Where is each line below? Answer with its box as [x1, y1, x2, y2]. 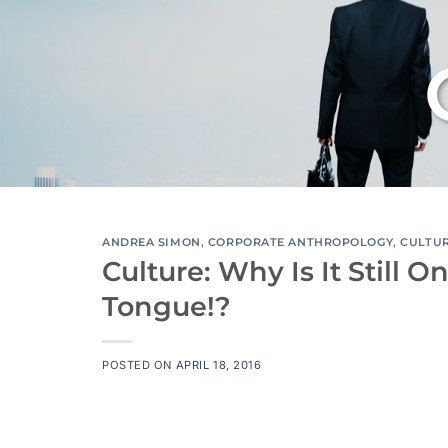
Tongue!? [102, 289, 231, 323]
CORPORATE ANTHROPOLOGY [207, 235, 394, 249]
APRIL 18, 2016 [175, 357, 262, 372]
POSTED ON [102, 357, 176, 372]
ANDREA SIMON [102, 235, 201, 249]
